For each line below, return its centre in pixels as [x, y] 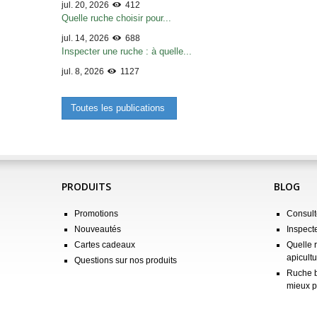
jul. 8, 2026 [84, 71]
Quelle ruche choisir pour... [116, 18]
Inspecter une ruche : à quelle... [127, 51]
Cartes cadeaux [105, 244]
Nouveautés [98, 229]
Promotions [96, 213]
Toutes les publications [119, 108]
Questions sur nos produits [126, 260]
